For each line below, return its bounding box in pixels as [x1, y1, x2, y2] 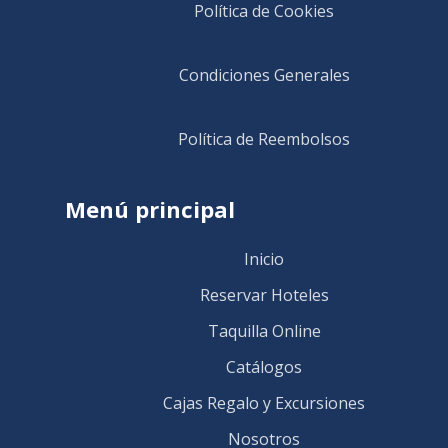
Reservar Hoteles [199, 283, 329, 306]
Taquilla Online [207, 319, 321, 342]
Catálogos [226, 355, 302, 378]
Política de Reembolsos [178, 127, 350, 150]
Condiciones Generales [178, 63, 350, 86]
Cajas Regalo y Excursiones [163, 391, 365, 414]
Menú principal [65, 193, 235, 224]
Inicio [244, 247, 284, 270]
